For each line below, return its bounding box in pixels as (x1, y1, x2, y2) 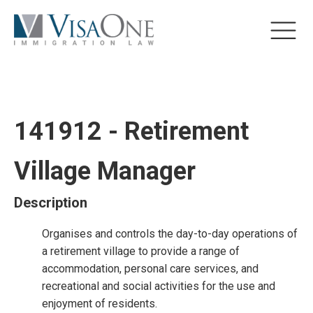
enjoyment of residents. (42, 297, 157, 310)
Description (14, 194, 87, 211)
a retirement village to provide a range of (42, 245, 240, 258)
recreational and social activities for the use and (42, 279, 275, 293)
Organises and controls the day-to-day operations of (42, 227, 298, 240)
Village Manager (14, 156, 196, 186)
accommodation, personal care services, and (42, 262, 259, 275)
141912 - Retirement (14, 117, 249, 146)
